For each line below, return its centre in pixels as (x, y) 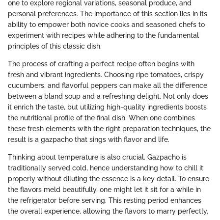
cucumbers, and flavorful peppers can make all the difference (108, 85)
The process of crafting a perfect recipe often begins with (101, 64)
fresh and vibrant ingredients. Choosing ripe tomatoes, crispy (106, 74)
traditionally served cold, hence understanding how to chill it (106, 168)
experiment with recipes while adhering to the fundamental (103, 35)
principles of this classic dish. (55, 46)
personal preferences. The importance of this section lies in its (108, 14)
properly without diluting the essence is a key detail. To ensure (109, 179)
